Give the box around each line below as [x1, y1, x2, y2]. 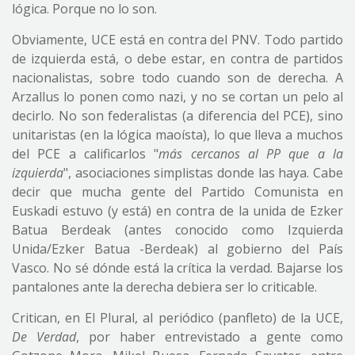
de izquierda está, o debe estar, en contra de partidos [12, 50, 343, 67]
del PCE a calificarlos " [12, 145, 159, 162]
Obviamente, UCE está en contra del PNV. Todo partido [12, 31, 343, 48]
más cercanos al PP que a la [158, 145, 344, 162]
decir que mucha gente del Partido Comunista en [12, 183, 343, 200]
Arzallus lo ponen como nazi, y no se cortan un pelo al [12, 88, 343, 105]
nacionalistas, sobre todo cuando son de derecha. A [12, 69, 343, 86]
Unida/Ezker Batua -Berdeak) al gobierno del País [12, 240, 343, 258]
